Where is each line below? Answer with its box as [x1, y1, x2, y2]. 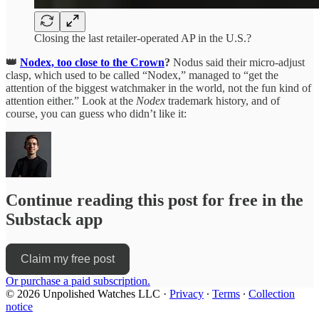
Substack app [6, 210, 103, 229]
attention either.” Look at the [6, 94, 136, 107]
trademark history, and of [165, 94, 280, 107]
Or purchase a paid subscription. [6, 275, 150, 288]
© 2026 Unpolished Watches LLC [6, 288, 160, 300]
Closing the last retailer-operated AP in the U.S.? [34, 31, 251, 44]
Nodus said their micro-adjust [170, 56, 305, 68]
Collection [249, 288, 295, 300]
